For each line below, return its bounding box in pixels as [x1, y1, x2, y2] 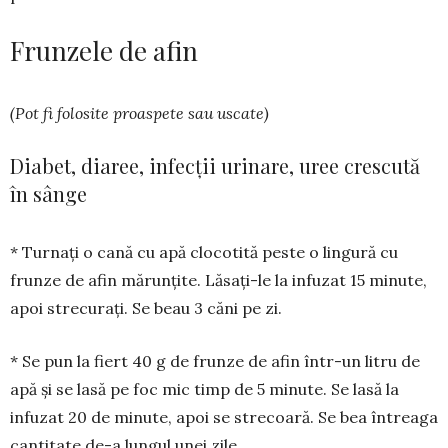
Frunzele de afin [10, 33, 198, 69]
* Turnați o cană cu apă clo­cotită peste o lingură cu [10, 242, 398, 263]
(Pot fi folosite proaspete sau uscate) [10, 103, 269, 124]
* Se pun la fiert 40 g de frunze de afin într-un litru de [10, 351, 420, 372]
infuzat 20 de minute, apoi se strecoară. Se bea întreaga [10, 407, 438, 428]
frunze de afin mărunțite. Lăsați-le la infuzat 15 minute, [10, 270, 427, 291]
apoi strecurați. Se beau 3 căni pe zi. [10, 298, 282, 319]
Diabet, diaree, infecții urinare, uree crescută [10, 152, 420, 180]
